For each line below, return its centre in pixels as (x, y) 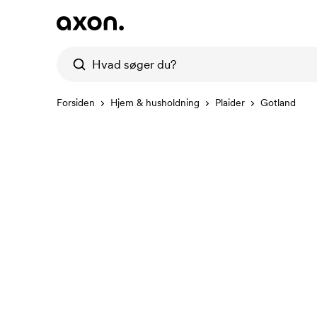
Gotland (278, 103)
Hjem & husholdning (155, 103)
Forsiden (76, 103)
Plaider (230, 103)
